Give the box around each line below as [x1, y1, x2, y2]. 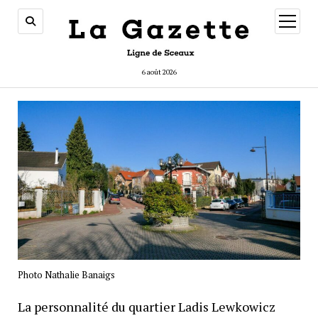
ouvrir [287, 14, 310, 25]
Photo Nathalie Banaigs [17, 268, 115, 281]
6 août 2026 [141, 67, 177, 77]
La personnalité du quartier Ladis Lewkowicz [17, 297, 275, 315]
